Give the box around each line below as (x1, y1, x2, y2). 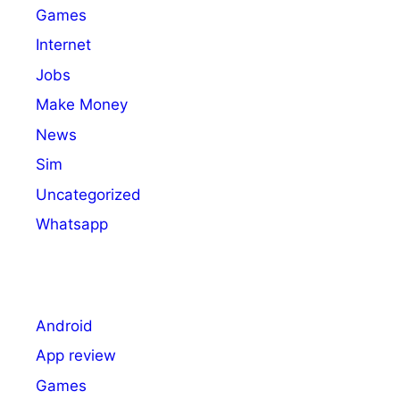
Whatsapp (36, 215, 108, 234)
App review (36, 346, 116, 365)
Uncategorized (36, 185, 141, 204)
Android (36, 316, 93, 335)
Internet (36, 36, 91, 54)
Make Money (36, 96, 128, 114)
